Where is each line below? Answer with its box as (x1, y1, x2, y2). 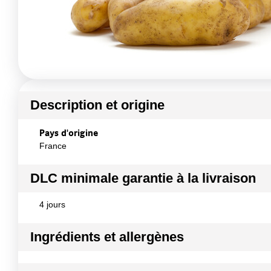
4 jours (39, 200, 65, 209)
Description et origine (30, 97, 165, 113)
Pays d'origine (39, 126, 98, 139)
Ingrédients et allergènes (30, 229, 184, 244)
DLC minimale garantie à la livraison (30, 171, 256, 186)
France (39, 141, 67, 151)
